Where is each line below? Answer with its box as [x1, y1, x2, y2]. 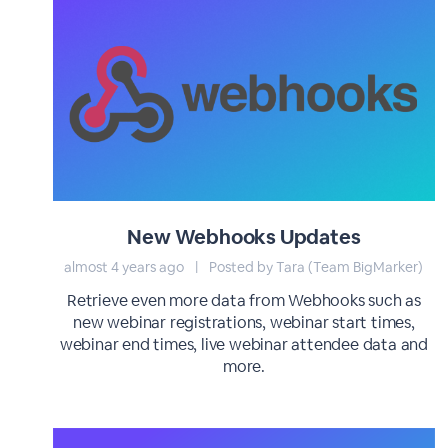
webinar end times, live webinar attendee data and [59, 334, 429, 355]
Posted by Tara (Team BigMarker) [206, 258, 424, 276]
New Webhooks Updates [127, 224, 361, 250]
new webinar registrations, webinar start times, [73, 312, 415, 333]
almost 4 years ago [64, 258, 188, 276]
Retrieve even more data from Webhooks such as [66, 290, 421, 311]
